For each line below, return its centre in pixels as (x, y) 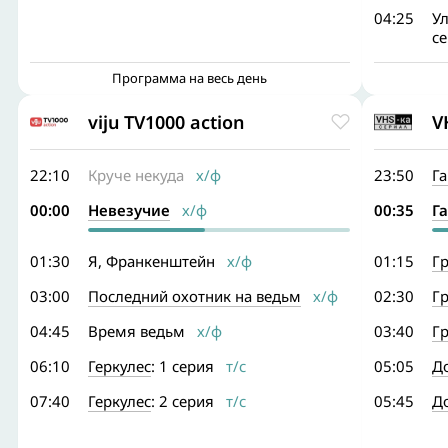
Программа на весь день (190, 78)
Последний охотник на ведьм (194, 296)
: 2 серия (182, 401)
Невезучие (129, 210)
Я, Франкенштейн (151, 261)
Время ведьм (136, 331)
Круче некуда (136, 175)
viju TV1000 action (166, 121)
